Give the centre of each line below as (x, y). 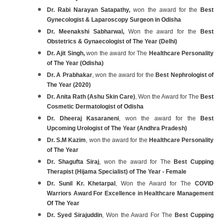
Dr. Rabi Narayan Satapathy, (89, 10)
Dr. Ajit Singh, (67, 53)
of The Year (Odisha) (75, 63)
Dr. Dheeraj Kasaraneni (83, 118)
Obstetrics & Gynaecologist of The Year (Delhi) (112, 41)
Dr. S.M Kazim (67, 140)
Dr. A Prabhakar (70, 75)
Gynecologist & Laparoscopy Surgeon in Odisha (114, 19)
